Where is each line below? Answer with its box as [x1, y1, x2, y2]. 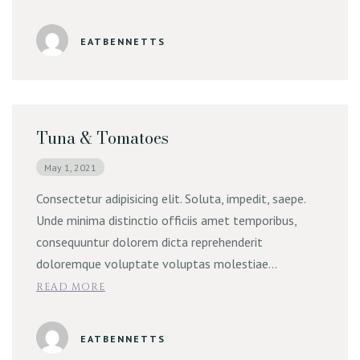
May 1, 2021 [44, 162, 96, 174]
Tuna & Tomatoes [36, 125, 169, 150]
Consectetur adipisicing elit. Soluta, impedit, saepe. [36, 190, 305, 207]
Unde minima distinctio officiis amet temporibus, [36, 212, 297, 228]
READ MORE [36, 280, 105, 293]
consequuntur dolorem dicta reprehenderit [36, 234, 263, 250]
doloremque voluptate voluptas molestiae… [36, 256, 276, 272]
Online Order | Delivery [48, 32, 165, 48]
